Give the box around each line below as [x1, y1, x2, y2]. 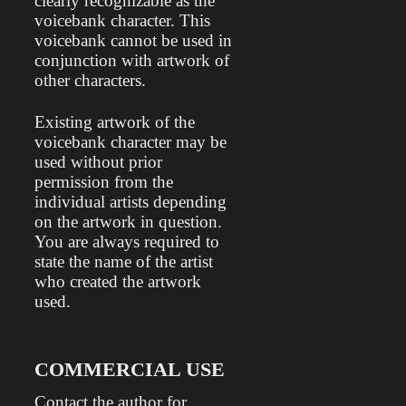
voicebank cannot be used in [34, 31, 232, 50]
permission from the [34, 172, 173, 191]
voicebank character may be [34, 132, 227, 151]
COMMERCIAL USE [34, 359, 225, 381]
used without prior [34, 152, 162, 171]
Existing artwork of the [34, 112, 195, 131]
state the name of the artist [34, 252, 213, 271]
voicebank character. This [34, 11, 210, 30]
